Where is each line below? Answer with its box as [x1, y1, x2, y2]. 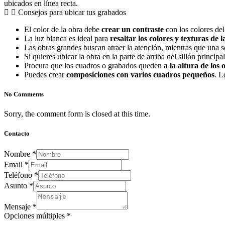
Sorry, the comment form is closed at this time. [4, 109, 150, 119]
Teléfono [4, 170, 34, 179]
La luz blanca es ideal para [24, 34, 110, 43]
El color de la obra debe [24, 25, 101, 34]
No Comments [4, 90, 44, 98]
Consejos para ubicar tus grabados [18, 8, 126, 17]
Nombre [4, 149, 32, 158]
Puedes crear [24, 70, 66, 79]
